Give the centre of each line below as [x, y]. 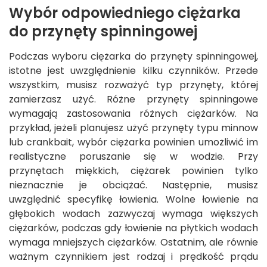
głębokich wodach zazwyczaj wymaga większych [133, 214]
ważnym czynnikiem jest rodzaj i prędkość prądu [133, 257]
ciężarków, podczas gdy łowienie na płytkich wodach [133, 228]
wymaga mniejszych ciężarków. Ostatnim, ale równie [133, 243]
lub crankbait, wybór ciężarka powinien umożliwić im [133, 142]
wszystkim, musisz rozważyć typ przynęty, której [133, 85]
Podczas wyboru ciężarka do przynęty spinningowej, [133, 57]
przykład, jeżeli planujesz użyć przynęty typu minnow [133, 128]
